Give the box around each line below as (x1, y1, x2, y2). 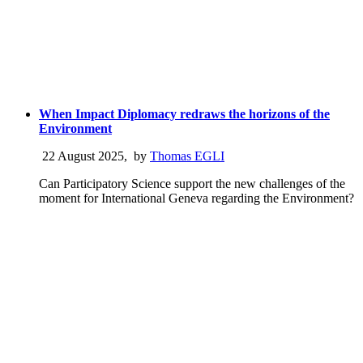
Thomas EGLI (150, 148, 224, 163)
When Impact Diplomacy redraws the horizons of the (39, 106, 330, 121)
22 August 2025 (39, 148, 124, 163)
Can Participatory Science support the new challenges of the (39, 176, 345, 190)
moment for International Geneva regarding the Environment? (39, 190, 354, 205)
